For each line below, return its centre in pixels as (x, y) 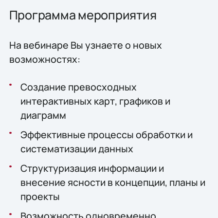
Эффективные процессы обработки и (106, 135)
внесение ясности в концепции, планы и (113, 182)
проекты (40, 197)
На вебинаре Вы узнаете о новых (85, 45)
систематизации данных (77, 149)
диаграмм (43, 115)
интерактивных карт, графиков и (95, 101)
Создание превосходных (78, 87)
